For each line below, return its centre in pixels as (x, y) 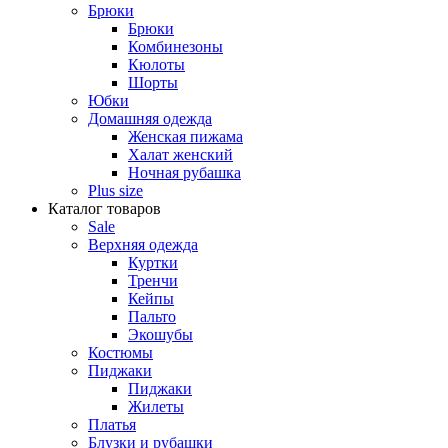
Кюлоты (156, 65)
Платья (112, 425)
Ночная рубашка (184, 173)
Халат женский (180, 155)
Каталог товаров (104, 209)
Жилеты (156, 407)
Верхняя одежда (143, 245)
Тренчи (153, 281)
